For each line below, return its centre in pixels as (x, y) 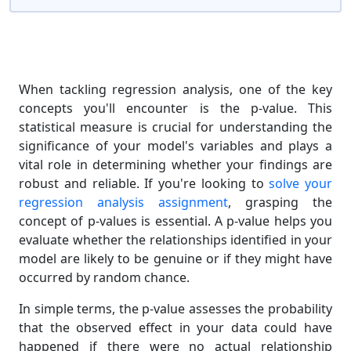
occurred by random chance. (104, 277)
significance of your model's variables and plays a (175, 146)
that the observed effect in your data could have (175, 327)
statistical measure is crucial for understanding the (175, 127)
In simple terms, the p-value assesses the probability (175, 309)
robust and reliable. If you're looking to (144, 183)
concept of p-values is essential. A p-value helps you (175, 221)
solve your (300, 183)
